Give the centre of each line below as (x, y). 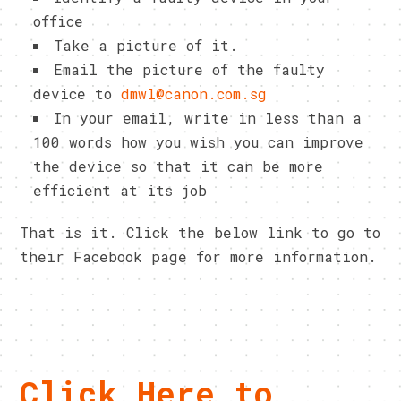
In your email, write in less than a (208, 117)
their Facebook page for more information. (199, 256)
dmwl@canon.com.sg (194, 93)
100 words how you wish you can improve (199, 141)
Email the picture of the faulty (190, 69)
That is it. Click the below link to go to (200, 232)
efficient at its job (120, 190)
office (59, 21)
